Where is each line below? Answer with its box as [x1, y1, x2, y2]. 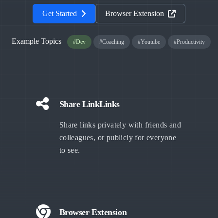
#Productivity [173, 38, 205, 45]
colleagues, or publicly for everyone [59, 133, 177, 142]
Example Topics [11, 37, 61, 45]
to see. [59, 146, 80, 154]
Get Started [42, 9, 77, 18]
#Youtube [137, 38, 160, 45]
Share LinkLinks [59, 99, 120, 109]
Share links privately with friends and [59, 121, 181, 129]
